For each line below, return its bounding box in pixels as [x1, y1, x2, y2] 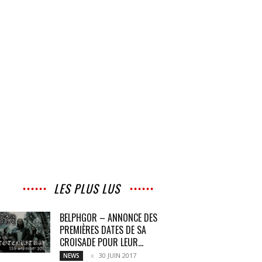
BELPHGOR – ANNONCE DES [60, 211, 157, 225]
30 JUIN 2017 [99, 251, 136, 260]
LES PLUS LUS [53, 180, 120, 197]
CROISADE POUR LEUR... [60, 235, 143, 249]
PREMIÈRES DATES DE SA [60, 223, 146, 237]
